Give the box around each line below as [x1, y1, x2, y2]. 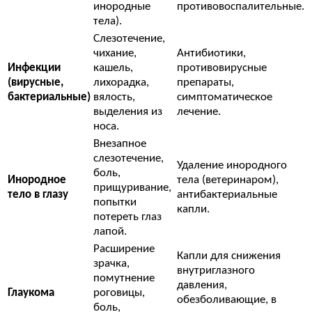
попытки [93, 196, 136, 209]
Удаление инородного [177, 159, 287, 172]
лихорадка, [93, 77, 149, 89]
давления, [177, 279, 227, 292]
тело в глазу [8, 189, 68, 201]
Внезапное [93, 138, 146, 150]
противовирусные [177, 62, 267, 75]
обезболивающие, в [177, 294, 276, 306]
